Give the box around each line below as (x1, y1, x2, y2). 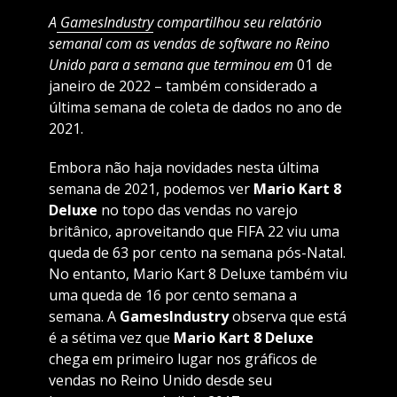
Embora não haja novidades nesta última (48, 158, 319, 178)
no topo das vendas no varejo (100, 200, 298, 221)
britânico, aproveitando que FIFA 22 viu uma (48, 222, 339, 242)
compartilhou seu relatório (152, 12, 322, 33)
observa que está (231, 307, 346, 327)
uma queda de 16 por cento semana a (48, 285, 297, 306)
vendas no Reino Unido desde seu (48, 370, 272, 391)
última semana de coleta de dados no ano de (48, 97, 342, 118)
